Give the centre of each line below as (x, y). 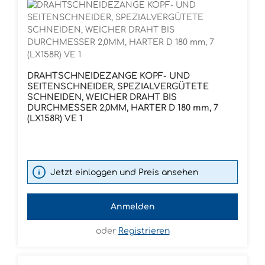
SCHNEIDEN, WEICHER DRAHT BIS (102, 97)
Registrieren (144, 231)
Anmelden (132, 207)
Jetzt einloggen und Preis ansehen (124, 172)
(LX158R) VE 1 (55, 119)
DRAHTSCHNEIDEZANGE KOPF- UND (109, 76)
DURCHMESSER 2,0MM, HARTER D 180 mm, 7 (123, 108)
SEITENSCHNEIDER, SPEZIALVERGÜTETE (118, 87)
